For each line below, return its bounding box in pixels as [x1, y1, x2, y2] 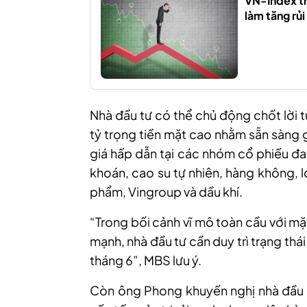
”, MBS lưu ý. [133, 252, 201, 269]
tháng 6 [90, 252, 133, 269]
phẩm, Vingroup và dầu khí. [90, 184, 243, 200]
